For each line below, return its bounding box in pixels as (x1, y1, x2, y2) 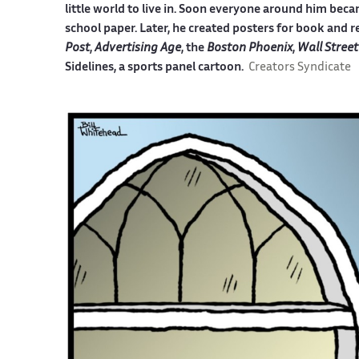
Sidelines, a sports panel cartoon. (64, 62, 248, 73)
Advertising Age (94, 42, 181, 54)
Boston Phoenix (206, 42, 292, 54)
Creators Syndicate (248, 62, 351, 73)
